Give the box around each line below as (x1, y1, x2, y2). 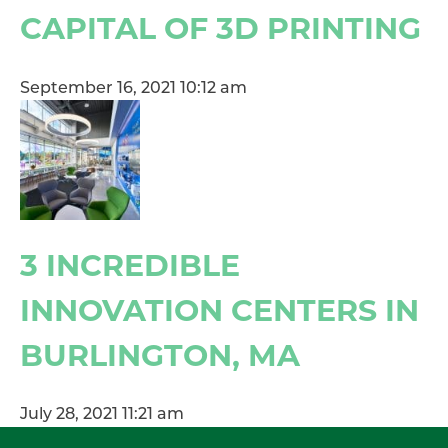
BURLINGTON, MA (20, 336, 300, 374)
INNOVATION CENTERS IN (20, 291, 419, 329)
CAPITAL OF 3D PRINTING (20, 9, 421, 47)
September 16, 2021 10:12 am (20, 80, 247, 97)
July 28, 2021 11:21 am (20, 407, 184, 424)
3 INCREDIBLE (20, 246, 240, 284)
